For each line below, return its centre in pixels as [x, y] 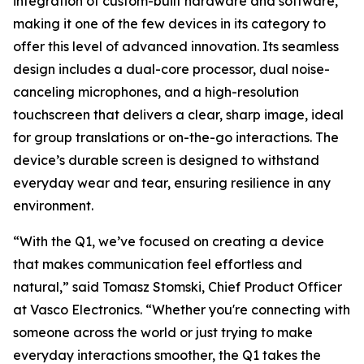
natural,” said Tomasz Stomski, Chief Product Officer [178, 287]
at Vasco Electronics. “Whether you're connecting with [182, 310]
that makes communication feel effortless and [158, 264]
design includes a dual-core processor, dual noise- [171, 69]
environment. [53, 206]
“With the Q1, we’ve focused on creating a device [169, 241]
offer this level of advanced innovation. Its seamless [176, 46]
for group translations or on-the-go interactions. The [176, 137]
